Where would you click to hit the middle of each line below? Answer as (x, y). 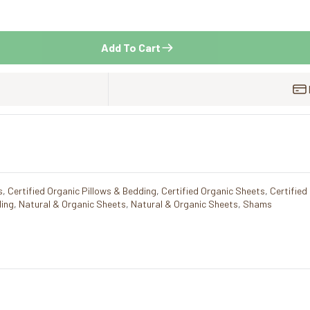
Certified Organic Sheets (213, 190)
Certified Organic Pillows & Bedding (82, 190)
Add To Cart (130, 47)
